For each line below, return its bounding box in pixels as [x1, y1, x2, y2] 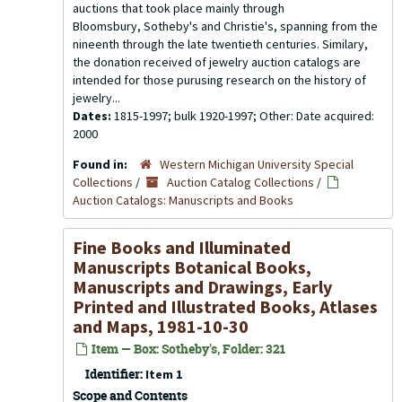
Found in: [73, 156, 130, 172]
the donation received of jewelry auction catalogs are [73, 54, 361, 70]
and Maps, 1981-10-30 [73, 315, 249, 337]
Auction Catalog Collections [167, 174, 314, 190]
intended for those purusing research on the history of [73, 72, 366, 88]
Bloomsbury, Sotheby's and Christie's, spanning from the [73, 18, 378, 34]
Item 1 [145, 366, 182, 382]
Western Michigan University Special [160, 156, 354, 172]
